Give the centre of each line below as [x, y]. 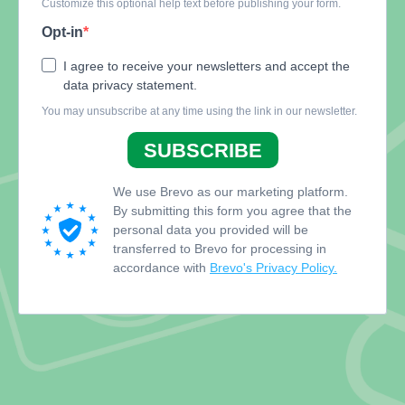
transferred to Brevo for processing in [220, 249]
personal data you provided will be [211, 230]
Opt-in [62, 32]
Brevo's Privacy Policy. [273, 268]
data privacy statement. [130, 85]
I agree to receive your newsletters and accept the [207, 66]
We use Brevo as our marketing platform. [231, 192]
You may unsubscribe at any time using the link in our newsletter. [199, 111]
